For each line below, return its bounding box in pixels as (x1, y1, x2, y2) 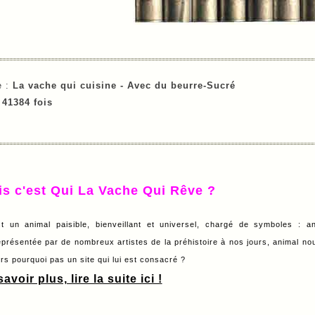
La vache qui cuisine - (12, 79, 127, 91)
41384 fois (1, 96, 53, 108)
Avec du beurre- (127, 79, 207, 91)
